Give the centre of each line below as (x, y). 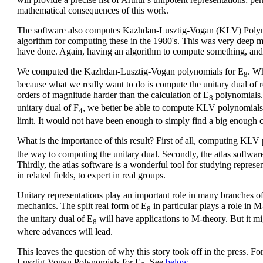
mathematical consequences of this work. (93, 10)
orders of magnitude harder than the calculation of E (113, 95)
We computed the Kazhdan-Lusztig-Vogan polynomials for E (130, 71)
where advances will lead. (65, 231)
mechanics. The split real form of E (82, 205)
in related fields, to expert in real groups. (91, 175)
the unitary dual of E (55, 218)
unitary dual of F (48, 108)
